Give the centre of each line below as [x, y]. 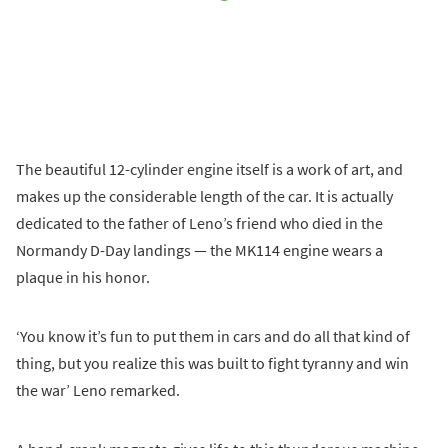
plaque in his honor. [83, 276]
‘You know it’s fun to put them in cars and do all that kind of [213, 335]
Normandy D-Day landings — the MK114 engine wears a [199, 249]
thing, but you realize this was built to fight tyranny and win [212, 362]
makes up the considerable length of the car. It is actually [204, 195]
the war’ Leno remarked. [98, 389]
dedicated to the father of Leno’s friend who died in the [199, 222]
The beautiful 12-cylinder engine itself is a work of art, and [209, 168]
